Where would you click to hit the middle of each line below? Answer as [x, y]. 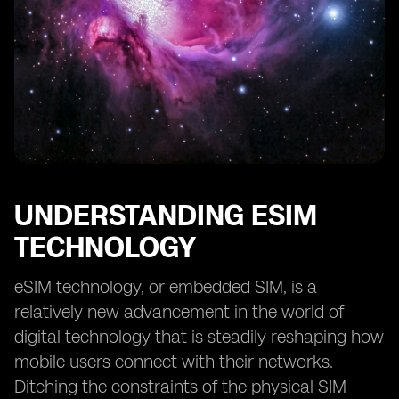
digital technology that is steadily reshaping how [199, 337]
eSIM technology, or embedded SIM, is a [166, 287]
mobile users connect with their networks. [174, 362]
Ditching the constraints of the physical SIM [180, 387]
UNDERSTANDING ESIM [166, 216]
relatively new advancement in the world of [179, 312]
